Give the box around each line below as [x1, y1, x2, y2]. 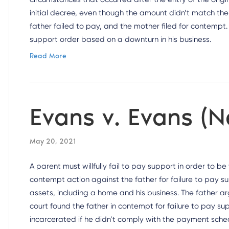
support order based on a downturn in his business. [30, 35, 212, 44]
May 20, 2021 [30, 137, 76, 146]
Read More [30, 52, 67, 60]
